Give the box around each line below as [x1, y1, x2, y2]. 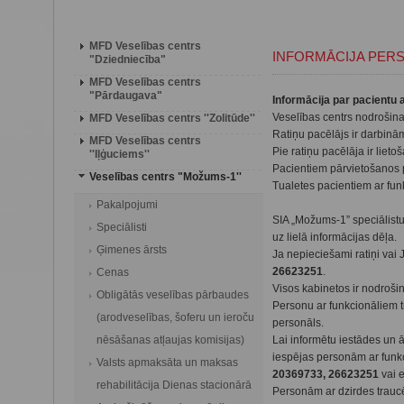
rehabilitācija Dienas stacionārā [96, 379, 252, 391]
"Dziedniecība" [89, 53, 166, 66]
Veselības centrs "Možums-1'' [89, 170, 242, 183]
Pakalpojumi [96, 198, 158, 211]
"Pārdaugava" [89, 89, 162, 102]
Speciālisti [96, 221, 147, 234]
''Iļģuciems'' [89, 148, 150, 161]
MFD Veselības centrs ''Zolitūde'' [89, 112, 255, 124]
